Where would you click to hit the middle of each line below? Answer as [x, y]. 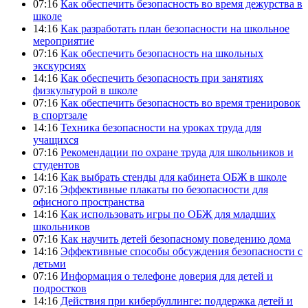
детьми [49, 263]
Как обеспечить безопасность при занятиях [162, 78]
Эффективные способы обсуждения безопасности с [181, 251]
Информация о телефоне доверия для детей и [167, 276]
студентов [56, 164]
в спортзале [60, 115]
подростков [60, 288]
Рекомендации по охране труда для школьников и [177, 152]
